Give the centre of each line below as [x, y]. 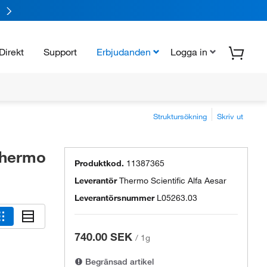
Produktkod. [99, 163]
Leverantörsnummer [114, 198]
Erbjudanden [124, 52]
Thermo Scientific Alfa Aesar [173, 181]
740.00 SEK [103, 237]
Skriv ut [230, 116]
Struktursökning [180, 116]
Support [60, 52]
